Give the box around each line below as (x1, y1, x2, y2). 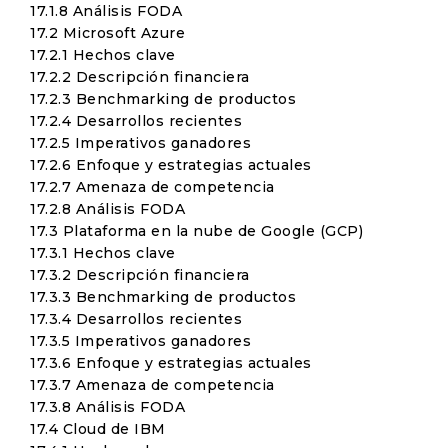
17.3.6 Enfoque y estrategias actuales (30, 354, 312, 372)
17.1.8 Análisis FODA (30, 2, 182, 20)
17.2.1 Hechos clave (30, 46, 176, 64)
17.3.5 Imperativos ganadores (30, 332, 251, 350)
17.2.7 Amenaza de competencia (30, 178, 275, 196)
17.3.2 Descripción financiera (30, 266, 250, 284)
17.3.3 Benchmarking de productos (30, 288, 296, 306)
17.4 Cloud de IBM (30, 420, 166, 438)
